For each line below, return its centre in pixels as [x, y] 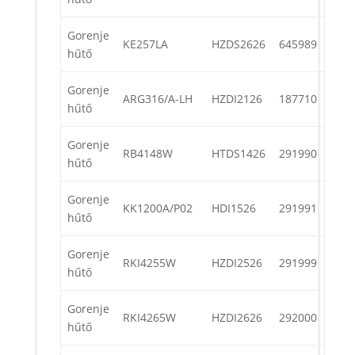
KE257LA [145, 44]
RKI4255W [149, 263]
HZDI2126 [237, 99]
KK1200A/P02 [158, 208]
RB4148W [148, 154]
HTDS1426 [239, 154]
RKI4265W [149, 318]
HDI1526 [234, 208]
